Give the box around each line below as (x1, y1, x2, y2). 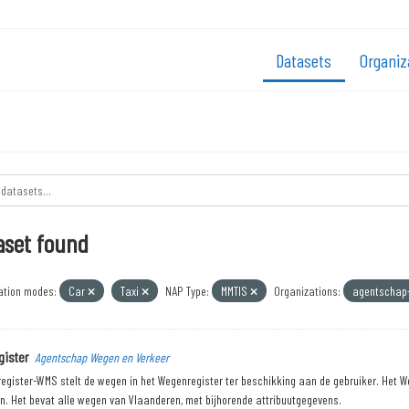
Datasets (276, 48, 332, 71)
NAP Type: (164, 283, 209, 299)
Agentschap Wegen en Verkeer (34, 350, 169, 365)
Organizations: (273, 283, 341, 299)
